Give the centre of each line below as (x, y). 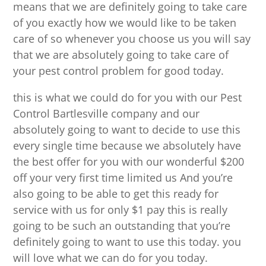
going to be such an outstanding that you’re (122, 226)
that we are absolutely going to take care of (121, 55)
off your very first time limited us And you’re (123, 178)
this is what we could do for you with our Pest (128, 98)
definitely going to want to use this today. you (127, 242)
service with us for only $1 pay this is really (121, 210)
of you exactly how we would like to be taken (125, 23)
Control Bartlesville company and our (107, 114)
